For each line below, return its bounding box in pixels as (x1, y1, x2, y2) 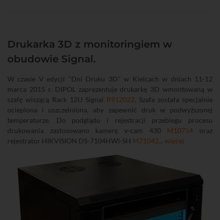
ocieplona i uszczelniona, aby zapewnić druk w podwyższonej (7, 106, 213, 114)
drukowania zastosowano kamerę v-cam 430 (7, 126, 167, 135)
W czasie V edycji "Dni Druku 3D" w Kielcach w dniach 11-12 (7, 75, 213, 83)
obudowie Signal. (7, 53, 96, 65)
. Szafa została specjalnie (135, 95, 213, 104)
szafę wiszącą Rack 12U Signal (7, 95, 107, 104)
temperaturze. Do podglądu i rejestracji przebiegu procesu (7, 116, 213, 125)
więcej (165, 137, 184, 145)
